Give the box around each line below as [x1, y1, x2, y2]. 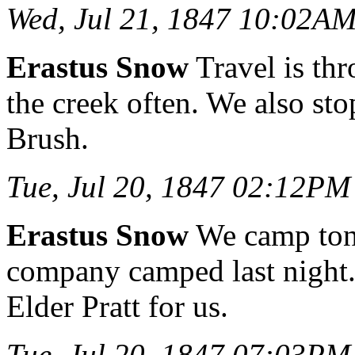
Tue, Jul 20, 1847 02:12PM [6, 170, 350, 204]
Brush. [6, 121, 89, 156]
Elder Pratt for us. [6, 289, 228, 324]
